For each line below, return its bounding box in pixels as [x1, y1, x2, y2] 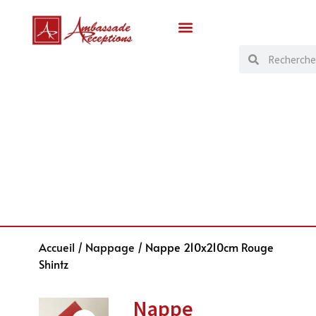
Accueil [38, 239, 75, 255]
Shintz [38, 256, 68, 272]
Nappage [85, 239, 135, 255]
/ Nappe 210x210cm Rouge [134, 239, 274, 255]
